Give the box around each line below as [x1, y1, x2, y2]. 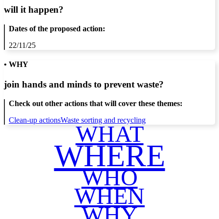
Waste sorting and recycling [61, 115, 146, 124]
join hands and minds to [4, 79, 104, 90]
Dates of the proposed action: [9, 24, 105, 33]
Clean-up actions [9, 115, 61, 124]
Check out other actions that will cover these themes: [9, 99, 182, 108]
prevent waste [104, 79, 159, 90]
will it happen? [4, 4, 64, 15]
